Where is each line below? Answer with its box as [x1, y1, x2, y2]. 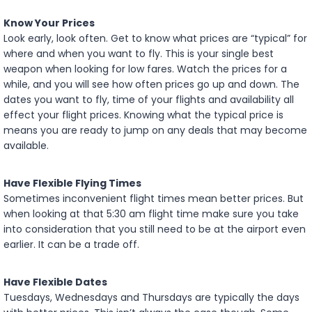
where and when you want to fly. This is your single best [3, 46, 274, 61]
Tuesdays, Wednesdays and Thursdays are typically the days [3, 290, 299, 304]
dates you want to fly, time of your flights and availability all [3, 92, 294, 107]
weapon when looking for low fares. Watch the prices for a [3, 61, 287, 76]
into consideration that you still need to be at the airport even [3, 221, 306, 236]
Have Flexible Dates [3, 274, 107, 289]
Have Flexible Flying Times [3, 175, 141, 190]
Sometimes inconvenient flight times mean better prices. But [3, 191, 304, 205]
